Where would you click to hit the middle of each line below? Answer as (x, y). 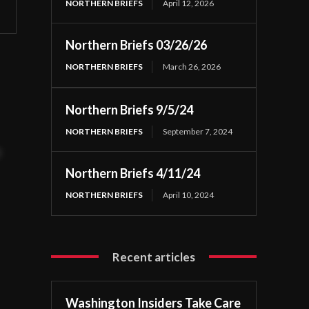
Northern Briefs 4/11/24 (133, 173)
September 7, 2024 (198, 131)
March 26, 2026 (192, 66)
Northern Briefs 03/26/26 (137, 44)
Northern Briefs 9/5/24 (130, 109)
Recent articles (154, 257)
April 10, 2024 (189, 195)
